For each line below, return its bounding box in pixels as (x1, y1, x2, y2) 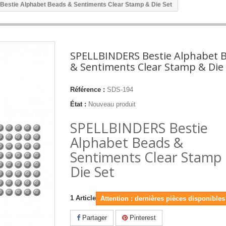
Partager (80, 214, 107, 221)
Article (76, 194, 96, 202)
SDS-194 (107, 86, 133, 93)
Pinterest (128, 214, 156, 221)
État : (70, 100, 86, 108)
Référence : (70, 86, 105, 93)
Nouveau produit (88, 100, 136, 108)
